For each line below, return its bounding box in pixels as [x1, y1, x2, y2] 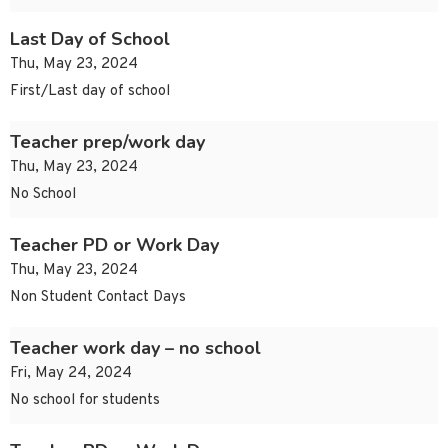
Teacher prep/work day [10, 130, 205, 155]
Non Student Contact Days [10, 288, 186, 308]
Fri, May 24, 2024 [10, 364, 132, 384]
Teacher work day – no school [10, 336, 261, 361]
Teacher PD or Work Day [10, 233, 219, 258]
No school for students [10, 391, 160, 411]
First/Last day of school [10, 82, 170, 102]
